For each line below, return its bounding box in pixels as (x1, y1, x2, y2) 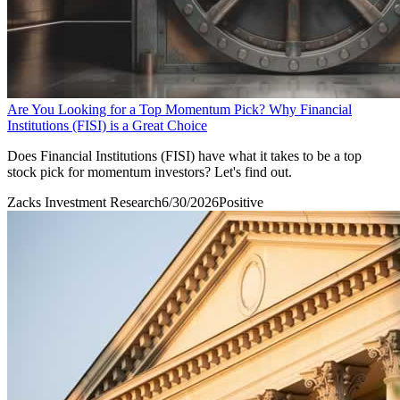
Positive (219, 194, 263, 210)
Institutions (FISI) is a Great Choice (7, 117, 207, 133)
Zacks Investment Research (7, 194, 162, 210)
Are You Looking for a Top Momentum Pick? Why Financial (7, 101, 352, 117)
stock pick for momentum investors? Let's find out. (7, 163, 292, 179)
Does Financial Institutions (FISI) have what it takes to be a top (7, 147, 362, 163)
